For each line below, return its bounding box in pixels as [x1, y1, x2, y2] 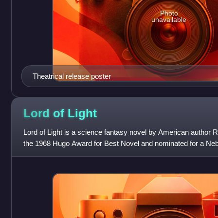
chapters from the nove [23, 150, 97, 159]
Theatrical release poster [32, 72, 111, 80]
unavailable [151, 16, 187, 24]
